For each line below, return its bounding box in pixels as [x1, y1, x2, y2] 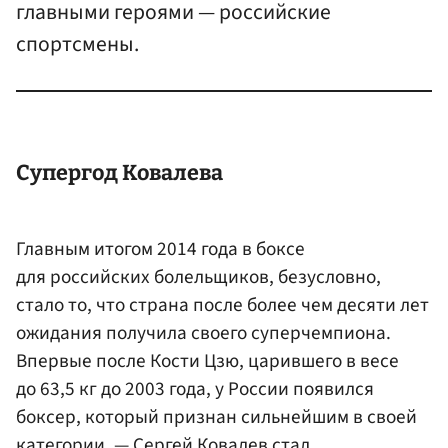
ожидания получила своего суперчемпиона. [16, 319, 391, 348]
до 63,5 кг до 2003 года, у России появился [16, 375, 374, 404]
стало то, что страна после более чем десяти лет [16, 291, 429, 320]
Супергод [16, 159, 122, 186]
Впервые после [16, 347, 150, 376]
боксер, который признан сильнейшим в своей [16, 403, 417, 432]
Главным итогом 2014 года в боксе [16, 235, 305, 264]
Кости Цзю [150, 347, 239, 376]
